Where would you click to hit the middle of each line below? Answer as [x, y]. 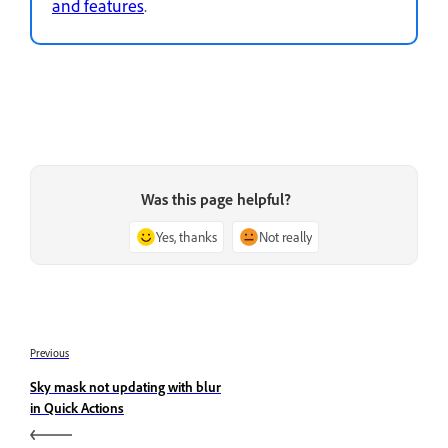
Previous [49, 353]
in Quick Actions [77, 408]
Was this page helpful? [216, 199]
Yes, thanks [186, 237]
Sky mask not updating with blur [125, 387]
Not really [285, 237]
